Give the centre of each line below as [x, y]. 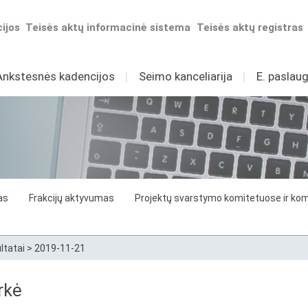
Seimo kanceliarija [185, 76]
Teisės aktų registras [250, 27]
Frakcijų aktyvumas [71, 198]
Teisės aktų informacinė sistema [108, 27]
